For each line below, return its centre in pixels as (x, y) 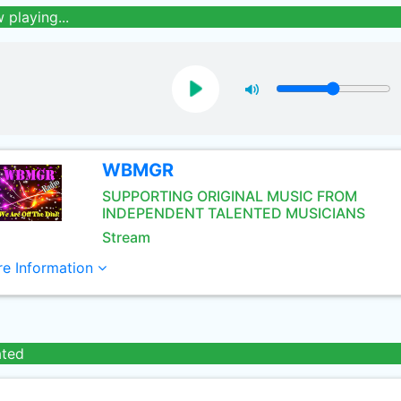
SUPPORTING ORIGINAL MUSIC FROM (229, 196)
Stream (126, 237)
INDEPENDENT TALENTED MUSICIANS (233, 213)
